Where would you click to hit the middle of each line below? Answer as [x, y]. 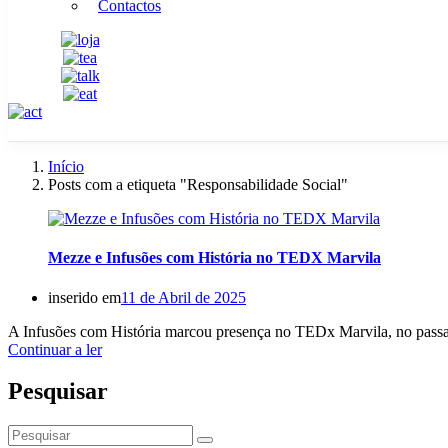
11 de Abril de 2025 [183, 297]
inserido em [84, 297]
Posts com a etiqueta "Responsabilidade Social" [198, 184]
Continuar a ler [55, 349]
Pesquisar [58, 391]
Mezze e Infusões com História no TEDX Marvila [214, 258]
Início [66, 166]
